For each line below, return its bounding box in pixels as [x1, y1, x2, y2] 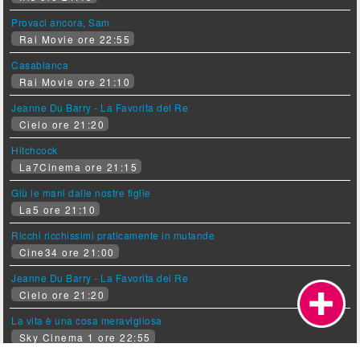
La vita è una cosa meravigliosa [11, 313, 162, 327]
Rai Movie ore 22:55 [15, 31, 131, 46]
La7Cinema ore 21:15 [15, 159, 138, 174]
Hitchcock [11, 142, 58, 157]
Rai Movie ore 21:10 [15, 74, 131, 88]
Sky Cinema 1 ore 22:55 [15, 329, 151, 344]
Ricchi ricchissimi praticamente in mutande [11, 227, 215, 242]
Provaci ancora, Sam [11, 14, 110, 29]
